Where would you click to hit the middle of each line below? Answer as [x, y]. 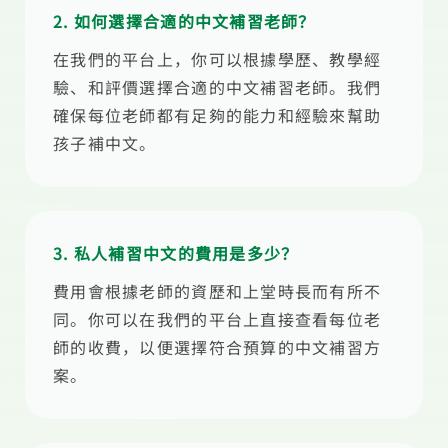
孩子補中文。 [105, 143]
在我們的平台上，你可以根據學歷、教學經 [217, 59]
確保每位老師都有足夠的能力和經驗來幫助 [217, 115]
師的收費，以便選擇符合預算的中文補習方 [217, 347]
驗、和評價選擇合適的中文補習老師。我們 [217, 87]
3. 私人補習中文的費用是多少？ [176, 253]
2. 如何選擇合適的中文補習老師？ [184, 21]
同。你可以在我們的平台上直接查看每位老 [217, 319]
